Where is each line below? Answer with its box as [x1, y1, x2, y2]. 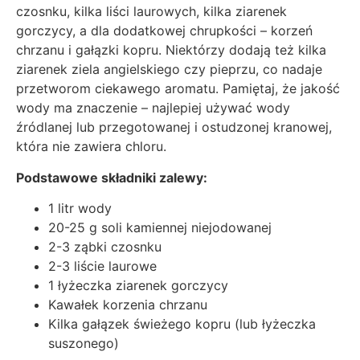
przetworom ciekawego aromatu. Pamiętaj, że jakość [16, 80, 340, 97]
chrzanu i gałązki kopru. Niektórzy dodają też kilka [16, 42, 326, 59]
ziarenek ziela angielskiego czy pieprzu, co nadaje [16, 61, 322, 78]
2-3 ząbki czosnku [48, 239, 162, 256]
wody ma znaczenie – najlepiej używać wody [16, 100, 290, 117]
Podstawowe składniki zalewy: [16, 169, 207, 186]
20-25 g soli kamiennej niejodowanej [48, 219, 272, 236]
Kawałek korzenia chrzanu [48, 297, 207, 313]
